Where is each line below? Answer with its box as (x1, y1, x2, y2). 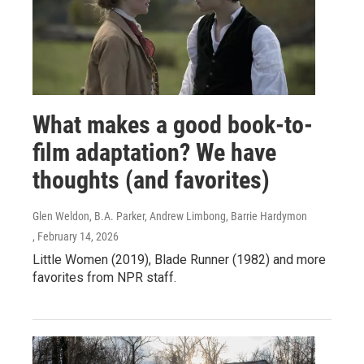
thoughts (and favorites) (32, 165, 270, 194)
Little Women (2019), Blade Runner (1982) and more (32, 251, 326, 267)
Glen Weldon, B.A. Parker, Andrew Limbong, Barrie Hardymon (32, 209, 307, 223)
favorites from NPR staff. (32, 269, 176, 285)
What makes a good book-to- (32, 110, 313, 139)
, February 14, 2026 (32, 229, 119, 243)
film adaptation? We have (32, 137, 276, 167)
